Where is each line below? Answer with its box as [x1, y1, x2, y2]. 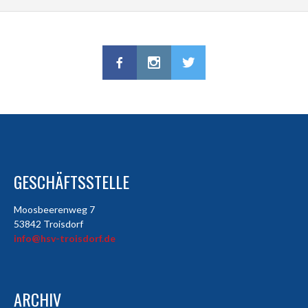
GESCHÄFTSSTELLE [14, 169, 129, 195]
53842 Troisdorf [14, 218, 83, 230]
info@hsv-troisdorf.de [14, 232, 115, 245]
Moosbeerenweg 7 [14, 203, 95, 216]
